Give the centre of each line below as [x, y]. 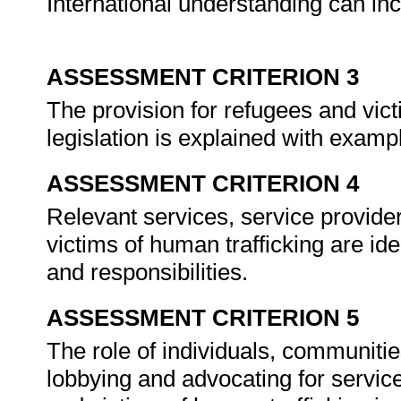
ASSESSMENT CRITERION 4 [203, 183]
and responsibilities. [150, 272]
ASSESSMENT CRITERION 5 [203, 318]
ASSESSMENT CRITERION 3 [203, 77]
